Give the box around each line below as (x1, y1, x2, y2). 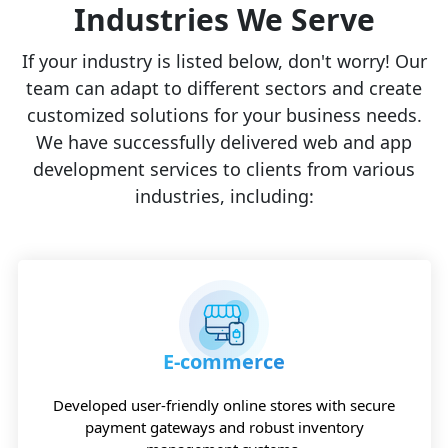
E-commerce (163, 347, 285, 375)
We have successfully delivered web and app (36, 129, 412, 154)
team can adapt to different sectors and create (26, 75, 422, 100)
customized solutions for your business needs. (26, 102, 422, 127)
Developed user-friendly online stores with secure (53, 394, 395, 415)
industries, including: (134, 183, 314, 208)
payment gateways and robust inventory (84, 416, 364, 437)
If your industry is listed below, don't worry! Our (21, 48, 427, 73)
